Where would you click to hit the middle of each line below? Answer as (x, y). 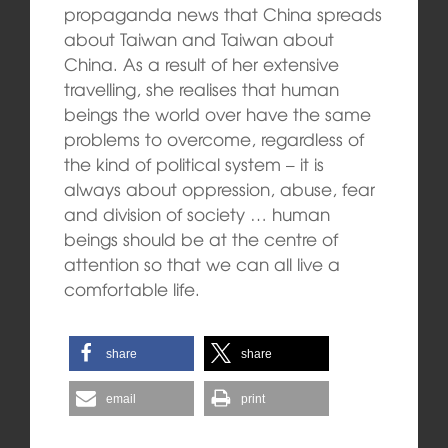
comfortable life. (131, 289)
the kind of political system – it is (193, 164)
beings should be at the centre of (200, 239)
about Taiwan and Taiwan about (198, 39)
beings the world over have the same (217, 114)
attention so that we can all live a (201, 264)
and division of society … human (196, 214)
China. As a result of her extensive (201, 64)
